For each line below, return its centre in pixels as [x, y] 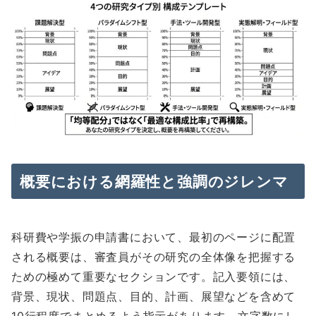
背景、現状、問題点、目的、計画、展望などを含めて [154, 297]
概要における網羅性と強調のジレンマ [154, 182]
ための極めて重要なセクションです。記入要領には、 [154, 277]
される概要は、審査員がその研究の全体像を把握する [154, 257]
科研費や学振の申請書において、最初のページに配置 [154, 237]
